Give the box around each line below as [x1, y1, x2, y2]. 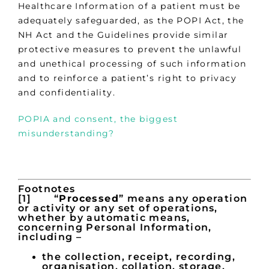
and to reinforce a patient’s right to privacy [18, 73, 237, 84]
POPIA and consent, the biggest [18, 113, 178, 125]
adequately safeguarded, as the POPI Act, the [18, 15, 244, 26]
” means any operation [119, 193, 248, 205]
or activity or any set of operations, [18, 202, 218, 214]
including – [18, 231, 82, 243]
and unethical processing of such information [18, 58, 247, 70]
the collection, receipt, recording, [42, 251, 235, 263]
